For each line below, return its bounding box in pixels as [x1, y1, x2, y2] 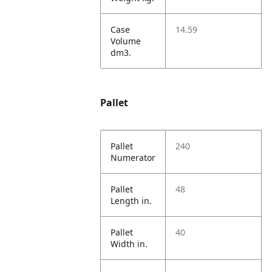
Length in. [110, 195, 152, 206]
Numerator [110, 152, 156, 163]
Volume [110, 35, 141, 47]
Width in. [110, 238, 148, 250]
